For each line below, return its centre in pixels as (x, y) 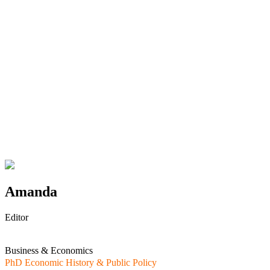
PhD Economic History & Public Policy (81, 262)
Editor (17, 217)
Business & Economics (49, 250)
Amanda (31, 191)
